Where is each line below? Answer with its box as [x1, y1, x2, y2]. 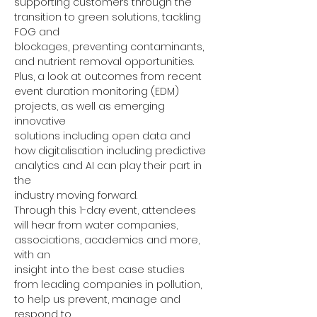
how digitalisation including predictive [14, 144, 209, 158]
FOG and [14, 25, 59, 39]
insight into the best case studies [14, 263, 188, 277]
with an [14, 248, 50, 262]
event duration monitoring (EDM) [14, 84, 182, 98]
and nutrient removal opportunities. [14, 54, 194, 69]
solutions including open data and [14, 129, 193, 143]
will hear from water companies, [14, 218, 180, 232]
